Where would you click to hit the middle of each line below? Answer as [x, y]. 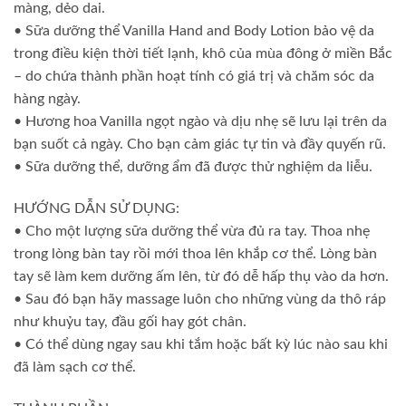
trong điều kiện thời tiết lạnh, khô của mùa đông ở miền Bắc [203, 54]
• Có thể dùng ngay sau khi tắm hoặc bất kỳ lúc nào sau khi [201, 345]
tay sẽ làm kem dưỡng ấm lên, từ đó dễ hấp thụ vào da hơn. [201, 277]
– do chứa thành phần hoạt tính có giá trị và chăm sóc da [194, 77]
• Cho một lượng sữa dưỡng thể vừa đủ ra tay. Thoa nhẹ [192, 232]
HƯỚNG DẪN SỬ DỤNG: [97, 209]
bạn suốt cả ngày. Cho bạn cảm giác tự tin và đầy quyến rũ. [200, 145]
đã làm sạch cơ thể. [75, 367]
